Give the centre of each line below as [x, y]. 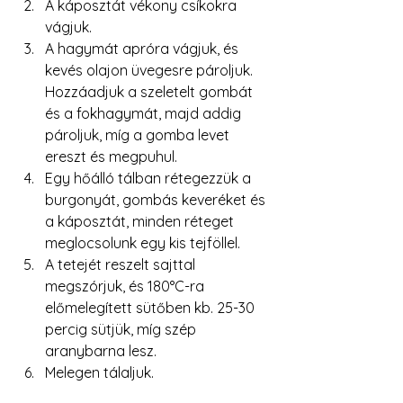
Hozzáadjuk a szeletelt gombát [151, 91]
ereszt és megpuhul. [111, 156]
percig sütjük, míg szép [122, 329]
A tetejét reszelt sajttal [122, 264]
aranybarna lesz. [101, 350]
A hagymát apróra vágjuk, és [143, 48]
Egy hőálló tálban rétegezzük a [150, 178]
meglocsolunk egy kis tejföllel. [143, 242]
